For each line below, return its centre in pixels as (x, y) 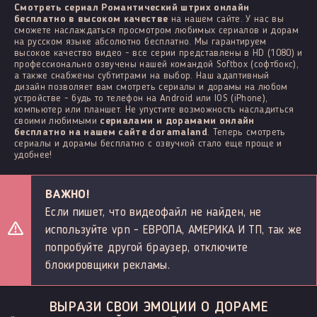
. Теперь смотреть (246, 132)
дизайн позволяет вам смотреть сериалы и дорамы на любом (151, 87)
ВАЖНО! (68, 195)
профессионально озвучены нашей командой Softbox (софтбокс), (157, 64)
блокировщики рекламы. (108, 265)
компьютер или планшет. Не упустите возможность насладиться (154, 109)
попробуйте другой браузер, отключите (147, 248)
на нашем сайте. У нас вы (226, 19)
